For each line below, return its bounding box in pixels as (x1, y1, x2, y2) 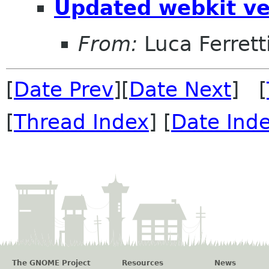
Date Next (129, 77, 231, 101)
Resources (122, 258, 163, 267)
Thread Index (14, 109, 149, 134)
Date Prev (14, 77, 113, 101)
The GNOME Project (12, 258, 91, 267)
